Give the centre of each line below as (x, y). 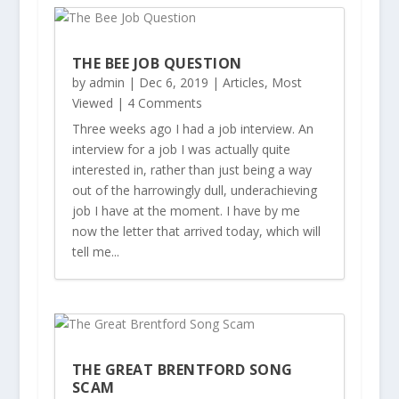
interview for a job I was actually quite (181, 150)
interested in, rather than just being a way (191, 170)
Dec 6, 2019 (173, 83)
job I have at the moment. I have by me (186, 211)
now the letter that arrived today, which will (196, 232)
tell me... (95, 252)
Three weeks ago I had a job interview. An (192, 129)
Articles (243, 83)
